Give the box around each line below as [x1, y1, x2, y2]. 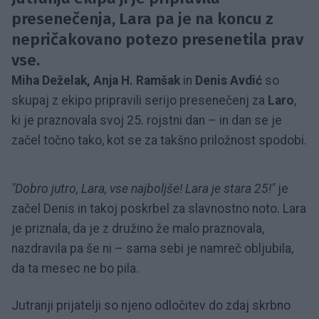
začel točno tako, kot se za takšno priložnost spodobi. [11, 132, 307, 147]
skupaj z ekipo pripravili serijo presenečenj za [11, 93, 268, 108]
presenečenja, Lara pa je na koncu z [11, 9, 273, 28]
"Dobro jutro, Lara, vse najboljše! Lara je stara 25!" [11, 181, 275, 196]
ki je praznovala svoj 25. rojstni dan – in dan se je [11, 113, 282, 127]
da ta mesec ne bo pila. [11, 261, 139, 276]
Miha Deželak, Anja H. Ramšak [11, 73, 183, 88]
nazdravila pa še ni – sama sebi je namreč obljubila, [11, 241, 293, 256]
